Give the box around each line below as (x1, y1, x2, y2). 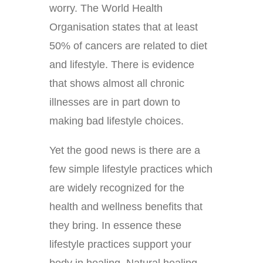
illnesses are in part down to (49, 96, 180, 108)
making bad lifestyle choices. (49, 114, 184, 127)
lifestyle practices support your (49, 238, 191, 250)
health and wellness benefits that (49, 200, 203, 213)
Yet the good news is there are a (49, 144, 200, 156)
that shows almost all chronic (49, 77, 184, 89)
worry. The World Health (49, 2, 163, 14)
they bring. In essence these (49, 219, 181, 231)
